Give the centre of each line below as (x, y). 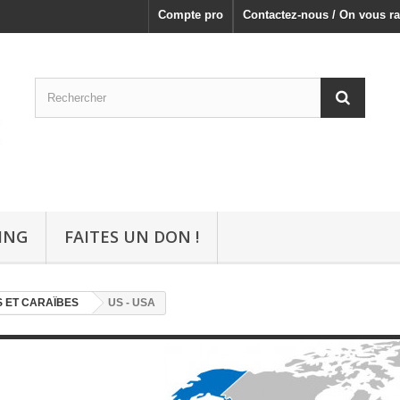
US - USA (132, 303)
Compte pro (191, 15)
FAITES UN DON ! (132, 237)
